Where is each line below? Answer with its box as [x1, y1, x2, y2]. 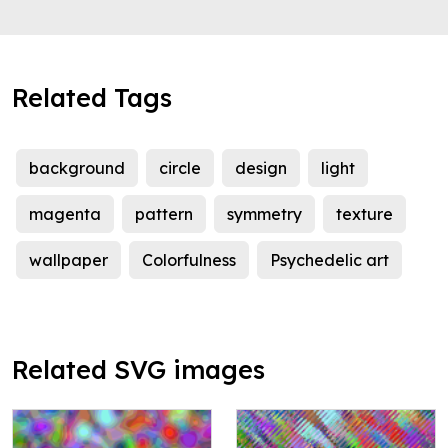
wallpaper [29, 250, 108, 271]
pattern [135, 204, 193, 225]
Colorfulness [142, 250, 236, 271]
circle [159, 158, 201, 179]
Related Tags [12, 82, 172, 114]
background [29, 158, 125, 179]
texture [336, 204, 393, 225]
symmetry [227, 204, 302, 225]
